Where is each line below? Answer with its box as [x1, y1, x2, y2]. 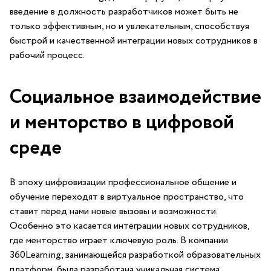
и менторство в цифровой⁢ [10, 108, 234, 137]
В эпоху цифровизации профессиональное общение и [10, 175, 237, 189]
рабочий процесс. [10, 48, 85, 62]
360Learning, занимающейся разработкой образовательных [10, 248, 261, 262]
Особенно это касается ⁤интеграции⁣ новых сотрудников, [10, 219, 249, 233]
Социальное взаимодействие [10, 83, 261, 112]
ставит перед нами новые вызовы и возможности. [10, 204, 217, 218]
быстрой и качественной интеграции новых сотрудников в [10, 34, 258, 48]
